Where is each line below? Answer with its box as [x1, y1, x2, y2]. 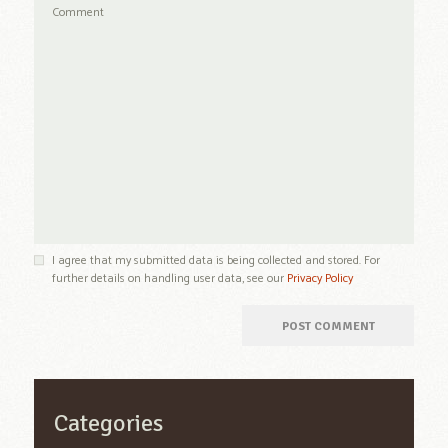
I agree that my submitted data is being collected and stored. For [51, 250, 380, 270]
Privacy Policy [286, 268, 353, 288]
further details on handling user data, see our [51, 268, 287, 288]
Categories [53, 407, 163, 438]
